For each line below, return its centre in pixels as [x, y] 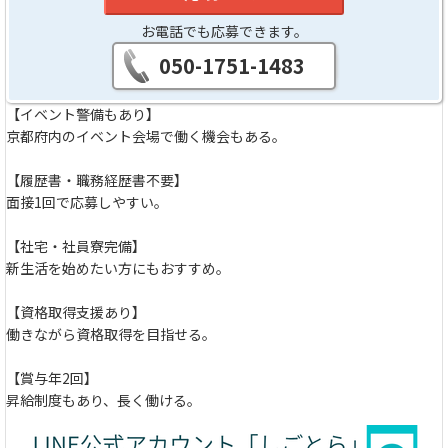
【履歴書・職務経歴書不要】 [97, 179]
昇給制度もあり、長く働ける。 [103, 399]
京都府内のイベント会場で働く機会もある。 [146, 135]
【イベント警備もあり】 [83, 113]
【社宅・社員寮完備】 [76, 245]
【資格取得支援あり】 [76, 311]
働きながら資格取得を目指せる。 [111, 333]
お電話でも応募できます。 [224, 30]
